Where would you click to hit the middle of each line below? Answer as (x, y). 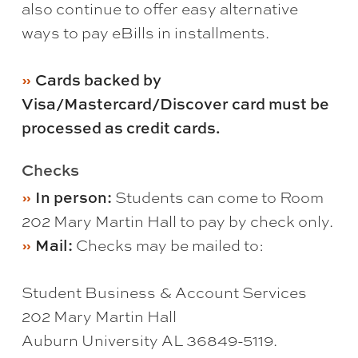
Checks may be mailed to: (168, 245)
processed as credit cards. (121, 127)
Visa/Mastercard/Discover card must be (175, 103)
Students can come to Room (217, 197)
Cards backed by (98, 79)
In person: (73, 197)
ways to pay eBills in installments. (145, 32)
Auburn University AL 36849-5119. (149, 340)
